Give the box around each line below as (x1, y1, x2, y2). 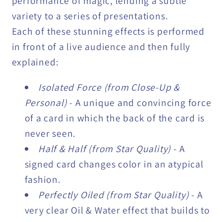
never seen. (24, 126, 76, 140)
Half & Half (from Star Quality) (38, 142, 173, 155)
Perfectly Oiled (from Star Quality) (38, 188, 192, 201)
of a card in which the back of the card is (24, 111, 205, 124)
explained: (11, 55, 59, 69)
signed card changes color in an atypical (24, 157, 204, 170)
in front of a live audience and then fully (11, 40, 191, 54)
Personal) (24, 96, 70, 109)
